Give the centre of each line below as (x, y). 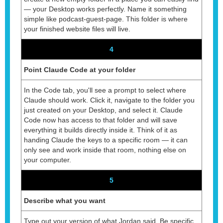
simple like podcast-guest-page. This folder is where (106, 19)
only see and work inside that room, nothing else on (105, 150)
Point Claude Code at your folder (80, 69)
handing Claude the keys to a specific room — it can (106, 140)
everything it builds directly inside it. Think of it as (101, 130)
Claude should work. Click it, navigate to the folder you (109, 100)
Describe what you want (65, 200)
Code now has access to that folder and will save (101, 120)
